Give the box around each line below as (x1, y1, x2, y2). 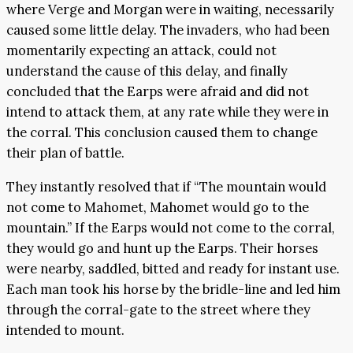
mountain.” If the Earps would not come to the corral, (6, 218, 335, 236)
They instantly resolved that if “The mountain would (6, 177, 326, 195)
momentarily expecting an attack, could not (6, 42, 277, 60)
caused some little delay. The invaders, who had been (6, 21, 329, 39)
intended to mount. (6, 321, 124, 339)
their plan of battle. (6, 144, 124, 162)
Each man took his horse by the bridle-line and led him (6, 280, 340, 298)
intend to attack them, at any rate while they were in (6, 103, 329, 121)
